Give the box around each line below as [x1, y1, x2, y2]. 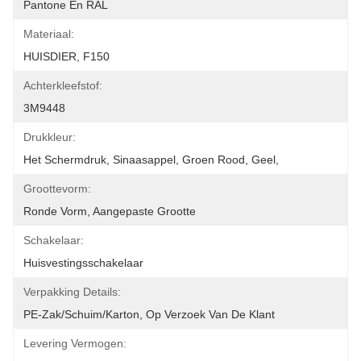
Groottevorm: [23, 182, 91, 195]
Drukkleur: [23, 131, 76, 143]
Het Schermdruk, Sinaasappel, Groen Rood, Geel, [23, 153, 279, 166]
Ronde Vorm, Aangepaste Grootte [23, 205, 196, 218]
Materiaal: [23, 27, 74, 40]
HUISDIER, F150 [23, 50, 110, 63]
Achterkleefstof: [23, 79, 102, 92]
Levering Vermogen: [23, 337, 127, 350]
